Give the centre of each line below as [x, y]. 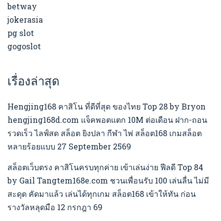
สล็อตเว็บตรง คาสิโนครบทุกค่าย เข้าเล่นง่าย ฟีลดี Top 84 [105, 167]
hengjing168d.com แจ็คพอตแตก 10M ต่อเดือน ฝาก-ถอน [107, 120]
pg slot [21, 33]
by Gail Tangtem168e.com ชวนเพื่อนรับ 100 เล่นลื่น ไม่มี [108, 181]
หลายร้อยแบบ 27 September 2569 [69, 147]
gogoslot [24, 46]
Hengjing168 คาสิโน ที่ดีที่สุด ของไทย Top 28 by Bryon [107, 107]
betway [22, 6]
